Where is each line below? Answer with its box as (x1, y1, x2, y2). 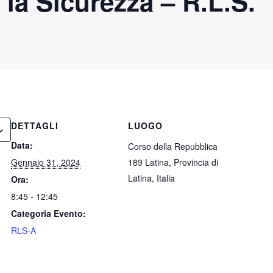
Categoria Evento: (11, 207, 86, 219)
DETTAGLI (11, 119, 58, 132)
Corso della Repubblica (128, 140, 218, 152)
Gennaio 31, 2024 (11, 156, 80, 168)
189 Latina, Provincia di (128, 156, 218, 168)
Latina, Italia (128, 172, 175, 184)
